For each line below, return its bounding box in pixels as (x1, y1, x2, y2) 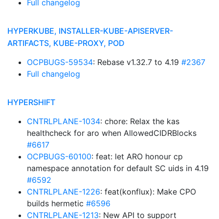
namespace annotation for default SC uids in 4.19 (27, 163, 209, 173)
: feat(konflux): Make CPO (100, 187, 196, 197)
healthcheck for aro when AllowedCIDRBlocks (27, 128, 197, 138)
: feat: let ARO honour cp (91, 152, 183, 161)
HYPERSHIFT (7, 97, 55, 107)
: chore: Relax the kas (100, 116, 179, 126)
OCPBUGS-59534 (27, 57, 93, 67)
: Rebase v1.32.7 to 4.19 (93, 57, 181, 67)
